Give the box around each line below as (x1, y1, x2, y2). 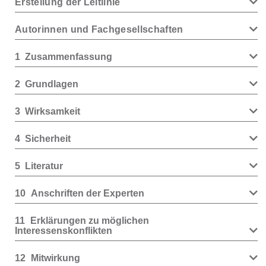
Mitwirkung (30, 253, 80, 263)
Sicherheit (25, 134, 71, 144)
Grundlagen (25, 79, 79, 89)
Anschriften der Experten (30, 188, 144, 198)
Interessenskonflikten (15, 226, 112, 236)
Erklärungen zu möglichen (30, 216, 149, 226)
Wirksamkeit (25, 106, 81, 116)
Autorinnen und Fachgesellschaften (15, 24, 183, 34)
